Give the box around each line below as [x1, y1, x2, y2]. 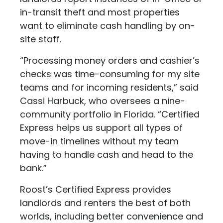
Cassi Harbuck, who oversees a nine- [20, 95, 185, 107]
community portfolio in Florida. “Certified [20, 108, 200, 120]
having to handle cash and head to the [20, 148, 193, 161]
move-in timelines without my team [20, 135, 179, 147]
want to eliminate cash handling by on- [20, 19, 195, 32]
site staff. [20, 33, 61, 45]
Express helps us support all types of [20, 121, 183, 134]
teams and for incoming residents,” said [20, 81, 199, 94]
